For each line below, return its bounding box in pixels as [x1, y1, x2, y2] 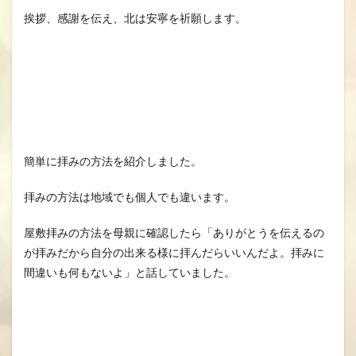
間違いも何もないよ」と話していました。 [24, 265, 235, 279]
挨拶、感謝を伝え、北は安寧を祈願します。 [24, 11, 246, 25]
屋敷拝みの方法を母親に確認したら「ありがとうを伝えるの [24, 226, 324, 239]
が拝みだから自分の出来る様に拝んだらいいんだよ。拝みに [24, 246, 324, 259]
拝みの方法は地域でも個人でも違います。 [24, 190, 235, 203]
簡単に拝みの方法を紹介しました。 [24, 154, 202, 168]
